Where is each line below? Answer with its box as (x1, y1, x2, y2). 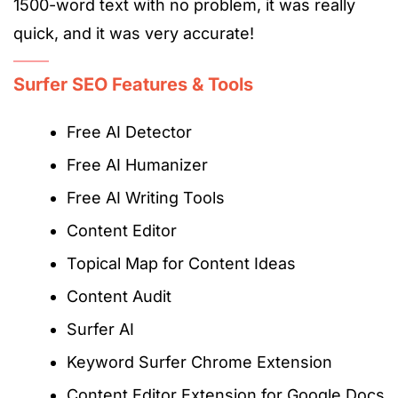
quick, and (13, 24, 96, 44)
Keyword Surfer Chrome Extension (67, 353, 332, 372)
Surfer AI (67, 320, 134, 339)
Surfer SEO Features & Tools (13, 74, 253, 96)
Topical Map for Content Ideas (67, 254, 296, 274)
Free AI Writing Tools (67, 188, 225, 208)
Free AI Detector (67, 123, 192, 142)
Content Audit (67, 287, 171, 306)
